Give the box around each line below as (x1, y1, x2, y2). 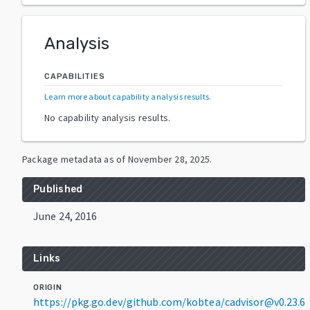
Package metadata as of (22, 152, 126, 165)
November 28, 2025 (127, 152, 210, 165)
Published (33, 183, 83, 195)
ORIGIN (33, 282, 62, 292)
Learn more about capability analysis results (44, 91, 210, 102)
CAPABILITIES (44, 71, 105, 81)
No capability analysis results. (44, 111, 171, 124)
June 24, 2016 (33, 208, 98, 223)
